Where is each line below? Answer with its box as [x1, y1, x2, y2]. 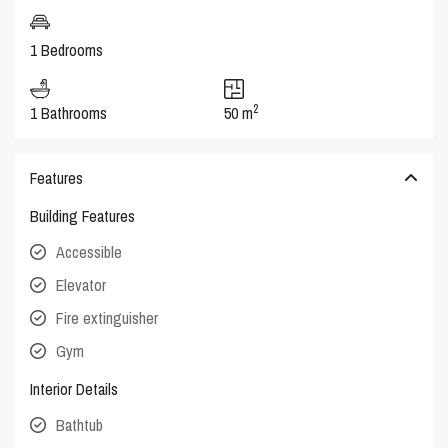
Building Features [30, 205, 136, 228]
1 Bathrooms [30, 102, 108, 125]
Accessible [56, 241, 123, 264]
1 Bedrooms [30, 39, 104, 62]
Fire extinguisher [56, 307, 159, 330]
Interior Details [30, 378, 119, 401]
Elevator [56, 274, 107, 297]
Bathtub [56, 414, 104, 437]
